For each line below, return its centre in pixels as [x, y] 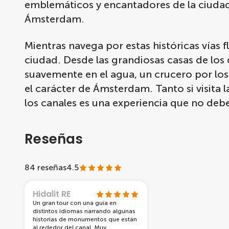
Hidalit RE [52, 194]
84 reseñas [45, 167]
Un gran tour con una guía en [75, 203]
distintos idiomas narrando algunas [84, 211]
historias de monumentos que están [85, 219]
